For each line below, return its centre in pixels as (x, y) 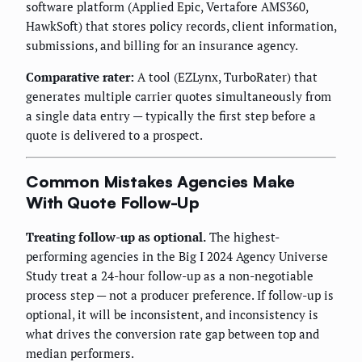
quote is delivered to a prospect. (114, 135)
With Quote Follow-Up (113, 203)
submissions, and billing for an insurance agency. (162, 45)
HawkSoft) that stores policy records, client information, (181, 25)
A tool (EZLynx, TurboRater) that (226, 76)
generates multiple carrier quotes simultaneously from (179, 96)
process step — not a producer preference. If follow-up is (180, 295)
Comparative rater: (80, 76)
